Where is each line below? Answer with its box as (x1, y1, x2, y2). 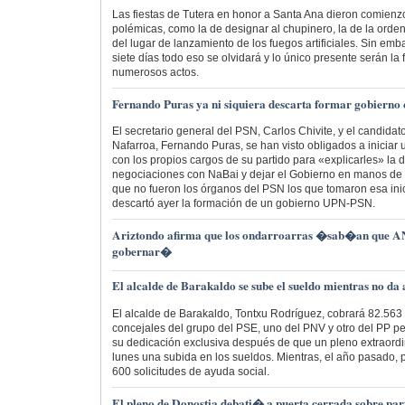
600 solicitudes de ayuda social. (111, 364, 269, 378)
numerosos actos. (111, 65, 199, 79)
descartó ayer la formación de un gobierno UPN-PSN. (111, 196, 375, 210)
